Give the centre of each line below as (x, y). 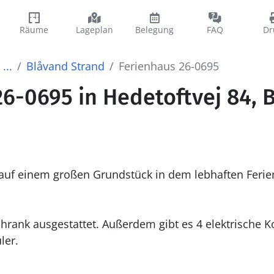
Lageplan (94, 30)
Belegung (155, 30)
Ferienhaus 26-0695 (168, 66)
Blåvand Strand (65, 66)
